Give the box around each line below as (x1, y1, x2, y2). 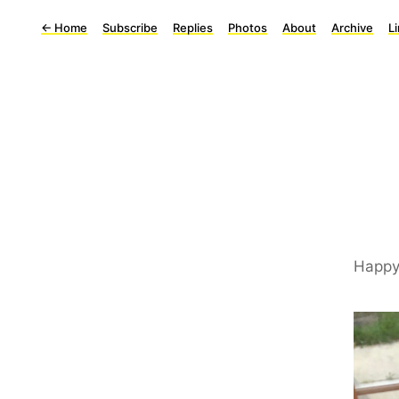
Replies (173, 20, 213, 35)
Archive (331, 20, 373, 35)
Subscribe (102, 20, 158, 35)
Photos (228, 20, 267, 35)
